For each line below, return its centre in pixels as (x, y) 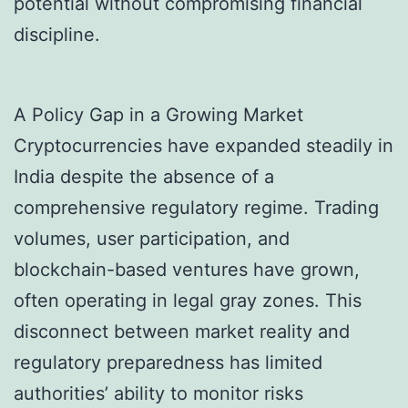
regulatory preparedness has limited (168, 363)
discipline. (57, 35)
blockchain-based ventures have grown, (187, 270)
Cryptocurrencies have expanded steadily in (204, 146)
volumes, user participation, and (152, 239)
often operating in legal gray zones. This (188, 301)
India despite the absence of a (144, 177)
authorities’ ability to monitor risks (158, 394)
